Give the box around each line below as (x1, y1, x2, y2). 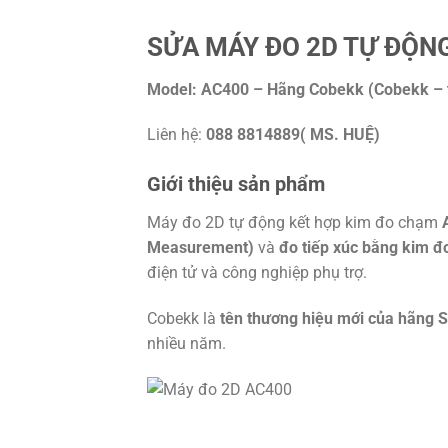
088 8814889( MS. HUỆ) (206, 125, 380, 145)
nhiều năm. (147, 333, 226, 353)
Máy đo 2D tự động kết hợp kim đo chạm (147, 213, 442, 233)
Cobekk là (147, 308, 220, 328)
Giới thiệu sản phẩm (147, 172, 325, 197)
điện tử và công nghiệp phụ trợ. (147, 263, 367, 283)
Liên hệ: (147, 125, 206, 145)
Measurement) (147, 238, 254, 258)
